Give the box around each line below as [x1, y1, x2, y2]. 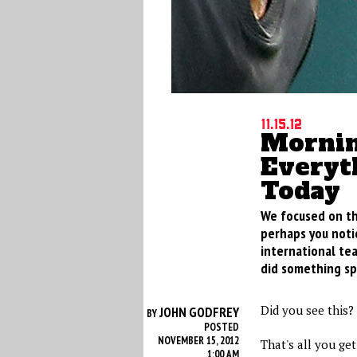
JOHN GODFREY [159, 304, 239, 321]
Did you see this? [260, 302, 354, 318]
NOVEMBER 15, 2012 [157, 334, 239, 347]
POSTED [203, 320, 239, 334]
